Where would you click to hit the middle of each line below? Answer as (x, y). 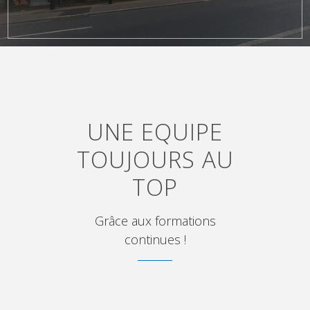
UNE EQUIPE (155, 132)
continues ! (155, 240)
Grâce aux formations (155, 221)
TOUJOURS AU (155, 160)
